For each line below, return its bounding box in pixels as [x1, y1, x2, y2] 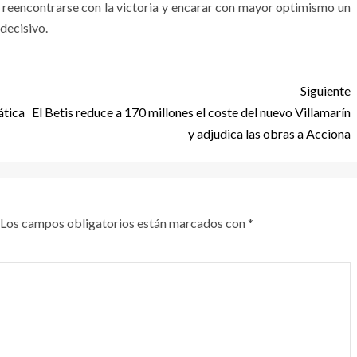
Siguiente [300, 83, 351, 98]
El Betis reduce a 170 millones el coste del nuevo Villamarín [32, 104, 351, 120]
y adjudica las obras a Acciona [188, 126, 351, 141]
